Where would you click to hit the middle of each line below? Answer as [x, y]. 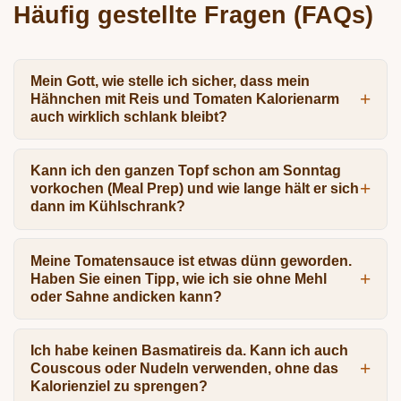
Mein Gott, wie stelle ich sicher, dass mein [170, 81]
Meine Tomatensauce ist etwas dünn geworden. [191, 260]
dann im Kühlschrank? [107, 207]
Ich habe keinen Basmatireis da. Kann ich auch [189, 351]
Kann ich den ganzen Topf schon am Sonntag [185, 171]
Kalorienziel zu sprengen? [119, 387]
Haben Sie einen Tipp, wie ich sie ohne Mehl [178, 278]
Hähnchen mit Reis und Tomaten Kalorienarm [184, 98]
